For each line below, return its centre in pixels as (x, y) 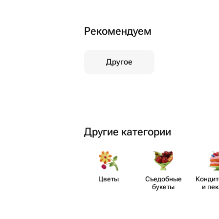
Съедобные (163, 179)
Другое (119, 62)
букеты (163, 187)
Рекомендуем (118, 31)
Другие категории (128, 132)
